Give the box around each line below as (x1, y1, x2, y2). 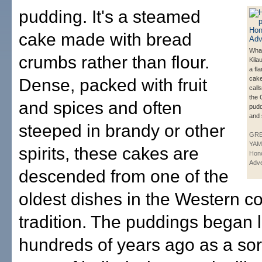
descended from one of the (19, 167, 229, 186)
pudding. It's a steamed (19, 7, 201, 26)
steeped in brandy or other (19, 121, 225, 140)
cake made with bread (19, 30, 192, 49)
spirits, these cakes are (19, 144, 199, 163)
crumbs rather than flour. (19, 53, 209, 72)
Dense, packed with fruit (19, 75, 207, 95)
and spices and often (19, 98, 182, 118)
